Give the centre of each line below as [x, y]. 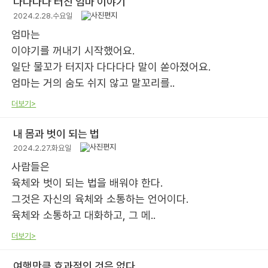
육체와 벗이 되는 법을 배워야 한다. [87, 182]
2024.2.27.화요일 [42, 148]
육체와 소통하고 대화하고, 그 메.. [84, 215]
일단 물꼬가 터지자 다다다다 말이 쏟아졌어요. [111, 66]
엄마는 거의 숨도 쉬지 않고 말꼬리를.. [93, 83]
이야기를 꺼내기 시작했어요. [73, 50]
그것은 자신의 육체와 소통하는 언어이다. [100, 199]
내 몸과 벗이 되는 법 [57, 133]
